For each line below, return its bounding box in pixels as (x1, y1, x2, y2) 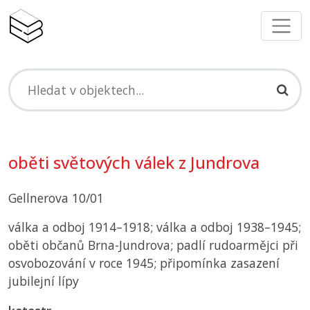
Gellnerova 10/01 (8, 190, 104, 207)
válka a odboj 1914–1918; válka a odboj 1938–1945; (8, 219, 301, 236)
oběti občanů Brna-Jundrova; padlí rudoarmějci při (8, 237, 298, 254)
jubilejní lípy (8, 273, 79, 290)
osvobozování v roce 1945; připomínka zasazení (8, 255, 280, 272)
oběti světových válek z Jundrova (8, 152, 259, 174)
